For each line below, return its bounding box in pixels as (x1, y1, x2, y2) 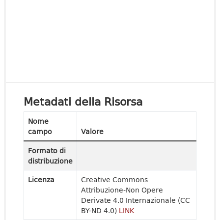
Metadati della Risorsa (24, 93, 142, 110)
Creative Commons (81, 174, 148, 185)
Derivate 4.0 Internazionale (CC (81, 195, 190, 205)
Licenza (28, 174, 55, 185)
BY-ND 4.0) (81, 205, 119, 216)
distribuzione (28, 156, 73, 166)
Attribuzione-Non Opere (81, 185, 163, 195)
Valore (81, 126, 104, 137)
